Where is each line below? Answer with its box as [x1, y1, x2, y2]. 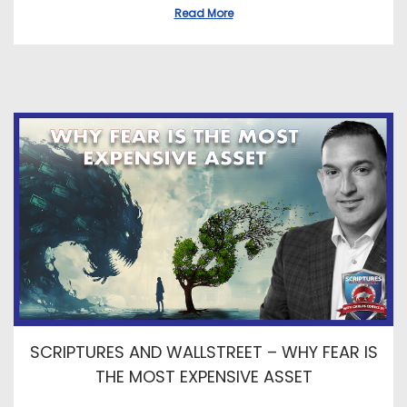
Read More [174, 5, 233, 22]
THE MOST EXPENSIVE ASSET [94, 365, 313, 389]
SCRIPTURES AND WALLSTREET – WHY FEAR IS [29, 341, 378, 364]
